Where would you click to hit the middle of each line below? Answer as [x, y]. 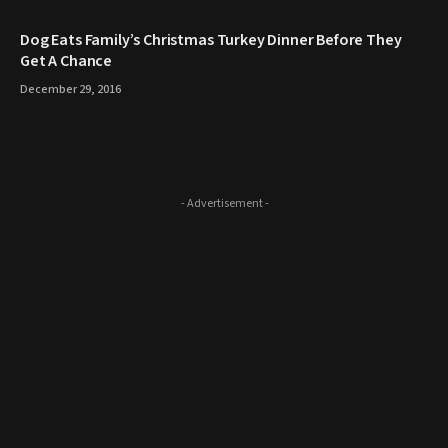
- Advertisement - [224, 204]
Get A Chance [66, 61]
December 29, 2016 [70, 90]
